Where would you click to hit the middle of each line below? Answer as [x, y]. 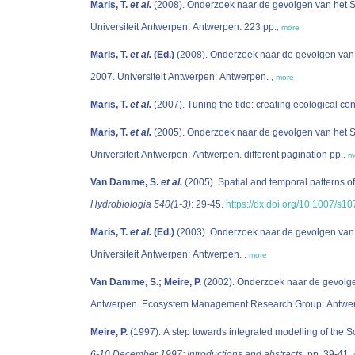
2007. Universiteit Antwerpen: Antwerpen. [181, 77]
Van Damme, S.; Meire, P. [146, 282]
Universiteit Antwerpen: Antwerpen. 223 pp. [260, 27]
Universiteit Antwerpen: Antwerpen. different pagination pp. [294, 155]
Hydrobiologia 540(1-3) [141, 204]
